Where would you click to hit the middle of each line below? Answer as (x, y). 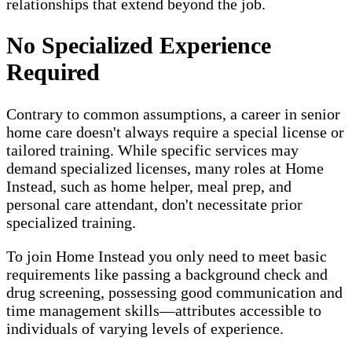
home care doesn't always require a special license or (175, 132)
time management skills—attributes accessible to (164, 311)
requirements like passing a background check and (167, 275)
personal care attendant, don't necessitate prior (154, 205)
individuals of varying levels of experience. (145, 329)
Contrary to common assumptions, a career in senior (173, 114)
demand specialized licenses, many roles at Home (165, 169)
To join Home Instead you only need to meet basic (167, 257)
